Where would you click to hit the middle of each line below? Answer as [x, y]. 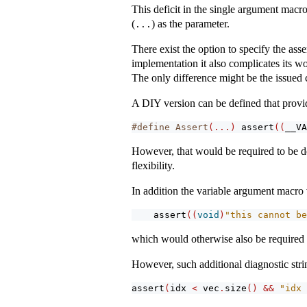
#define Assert [170, 127]
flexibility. [153, 166]
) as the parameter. [191, 24]
